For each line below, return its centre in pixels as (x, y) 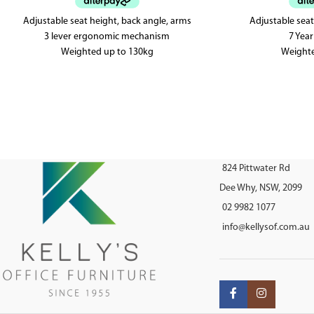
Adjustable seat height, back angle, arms (107, 21)
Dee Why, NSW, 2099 (260, 188)
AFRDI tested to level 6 (107, 67)
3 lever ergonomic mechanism (107, 36)
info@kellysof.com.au (266, 227)
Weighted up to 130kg (107, 52)
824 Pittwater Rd (256, 168)
